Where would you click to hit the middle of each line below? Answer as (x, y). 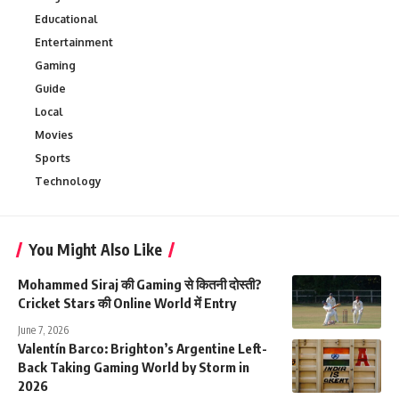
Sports (53, 158)
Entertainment (74, 42)
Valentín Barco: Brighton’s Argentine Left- (142, 348)
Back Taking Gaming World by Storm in (134, 366)
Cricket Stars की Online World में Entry (127, 302)
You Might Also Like (95, 249)
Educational (66, 19)
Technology (68, 181)
